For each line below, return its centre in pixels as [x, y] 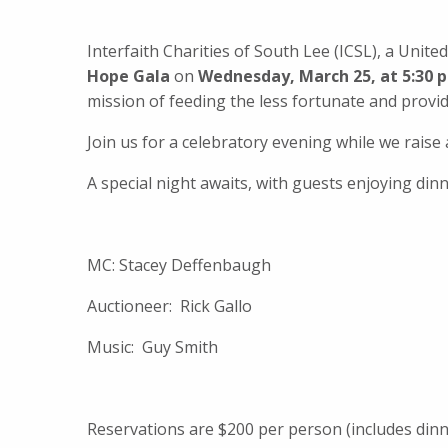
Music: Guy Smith [152, 347]
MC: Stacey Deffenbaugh [179, 265]
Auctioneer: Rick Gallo [169, 306]
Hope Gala [128, 76]
